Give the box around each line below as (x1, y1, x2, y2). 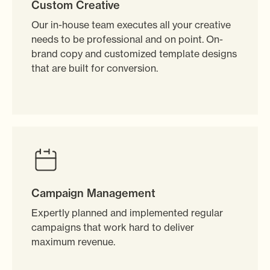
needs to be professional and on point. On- (31, 33, 223, 46)
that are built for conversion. (31, 62, 158, 75)
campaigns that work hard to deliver (31, 221, 194, 234)
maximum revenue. (31, 236, 115, 248)
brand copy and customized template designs (31, 48, 237, 60)
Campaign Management (31, 186, 155, 201)
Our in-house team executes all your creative (31, 19, 231, 31)
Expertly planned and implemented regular (31, 207, 223, 219)
